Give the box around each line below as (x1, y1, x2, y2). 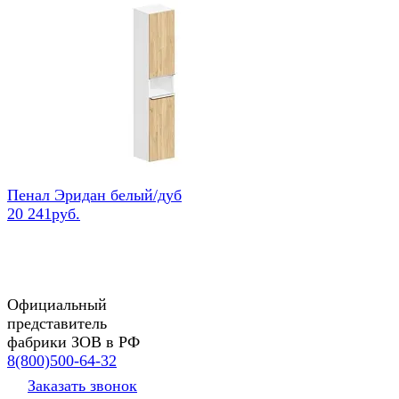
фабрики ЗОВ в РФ (7, 332, 140, 351)
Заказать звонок (28, 376, 137, 395)
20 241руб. (7, 204, 80, 223)
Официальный (7, 295, 107, 313)
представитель (7, 313, 107, 332)
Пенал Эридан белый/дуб (7, 185, 182, 204)
